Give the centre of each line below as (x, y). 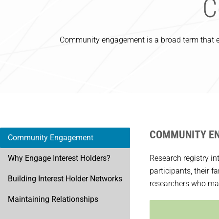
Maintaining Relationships (53, 199)
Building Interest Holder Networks (65, 179)
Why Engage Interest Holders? (59, 158)
